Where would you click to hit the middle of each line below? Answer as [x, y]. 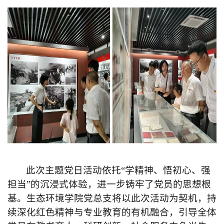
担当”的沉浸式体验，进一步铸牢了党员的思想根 [109, 184]
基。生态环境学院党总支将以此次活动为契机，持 [112, 198]
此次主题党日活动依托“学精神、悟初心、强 [118, 170]
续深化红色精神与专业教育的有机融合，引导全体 [112, 212]
